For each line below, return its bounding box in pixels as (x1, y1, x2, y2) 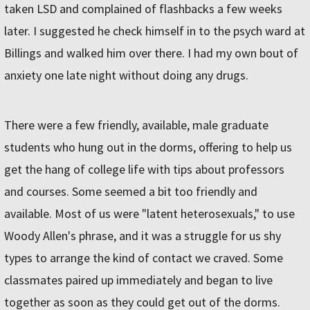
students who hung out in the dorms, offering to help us (4, 139, 292, 156)
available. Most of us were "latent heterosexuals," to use (4, 206, 295, 222)
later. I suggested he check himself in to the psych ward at (4, 23, 305, 39)
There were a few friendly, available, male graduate (4, 117, 268, 134)
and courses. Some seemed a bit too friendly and (4, 183, 257, 200)
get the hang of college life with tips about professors (4, 161, 284, 178)
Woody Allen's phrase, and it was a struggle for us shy (4, 228, 281, 244)
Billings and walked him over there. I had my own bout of (4, 45, 298, 62)
